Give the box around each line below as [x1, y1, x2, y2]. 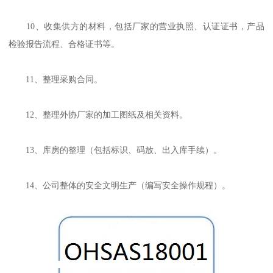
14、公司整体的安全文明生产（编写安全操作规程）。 [9, 180, 231, 191]
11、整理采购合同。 [9, 74, 103, 85]
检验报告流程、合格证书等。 [9, 39, 120, 49]
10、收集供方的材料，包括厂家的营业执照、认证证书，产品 [9, 21, 264, 32]
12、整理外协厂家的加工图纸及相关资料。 [9, 110, 188, 120]
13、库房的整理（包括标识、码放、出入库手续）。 [9, 145, 222, 155]
